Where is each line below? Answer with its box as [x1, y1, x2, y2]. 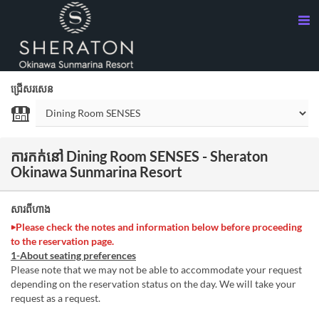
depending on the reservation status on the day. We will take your [11, 278, 296, 290]
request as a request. [11, 292, 100, 304]
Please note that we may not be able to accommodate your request [11, 263, 302, 276]
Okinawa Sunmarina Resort [11, 163, 182, 180]
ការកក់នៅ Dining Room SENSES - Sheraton [11, 147, 268, 164]
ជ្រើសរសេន [11, 83, 53, 95]
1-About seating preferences [11, 249, 136, 261]
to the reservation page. [11, 235, 114, 247]
